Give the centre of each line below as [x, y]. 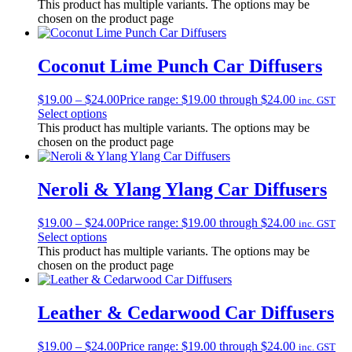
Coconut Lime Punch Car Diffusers [180, 66]
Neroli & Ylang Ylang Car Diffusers [182, 189]
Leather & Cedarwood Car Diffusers [186, 312]
